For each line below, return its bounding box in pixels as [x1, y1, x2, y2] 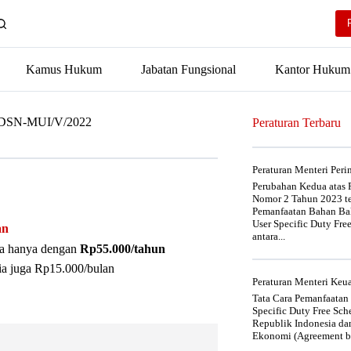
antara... [252, 230, 285, 242]
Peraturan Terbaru [252, 115, 341, 130]
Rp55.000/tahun [80, 241, 165, 255]
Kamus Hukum [26, 62, 102, 76]
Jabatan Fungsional [141, 62, 236, 76]
